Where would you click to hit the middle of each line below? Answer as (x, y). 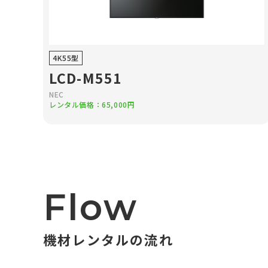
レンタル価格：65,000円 (92, 104)
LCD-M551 (86, 78)
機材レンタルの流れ (108, 239)
